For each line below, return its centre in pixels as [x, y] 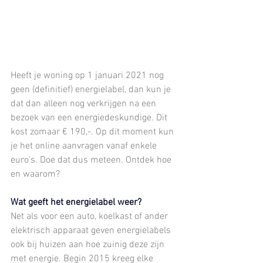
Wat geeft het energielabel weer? [76, 202]
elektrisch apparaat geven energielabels [92, 230]
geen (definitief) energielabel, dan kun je [92, 90]
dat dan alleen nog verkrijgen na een [85, 104]
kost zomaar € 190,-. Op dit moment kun [93, 132]
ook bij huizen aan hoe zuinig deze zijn [89, 245]
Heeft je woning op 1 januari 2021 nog [88, 75]
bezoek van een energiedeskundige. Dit [90, 118]
